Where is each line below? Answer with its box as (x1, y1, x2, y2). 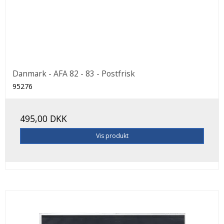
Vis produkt (95, 131, 128, 140)
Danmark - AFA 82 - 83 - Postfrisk (12, 67, 135, 79)
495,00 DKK (20, 112, 67, 124)
